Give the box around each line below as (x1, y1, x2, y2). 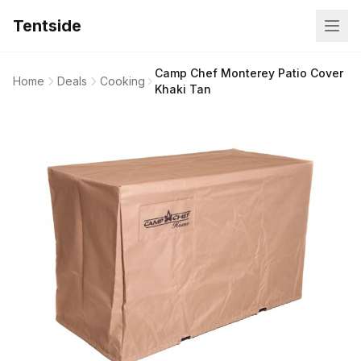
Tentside (13, 16, 81, 35)
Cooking (100, 74, 145, 88)
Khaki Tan (155, 82, 212, 96)
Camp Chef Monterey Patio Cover (155, 66, 344, 80)
